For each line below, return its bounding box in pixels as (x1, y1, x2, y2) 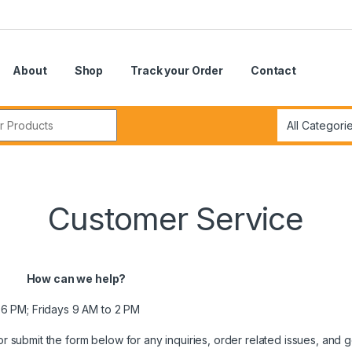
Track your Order (130, 64, 223, 78)
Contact (250, 64, 297, 78)
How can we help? (26, 272, 129, 286)
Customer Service (48, 200, 304, 239)
